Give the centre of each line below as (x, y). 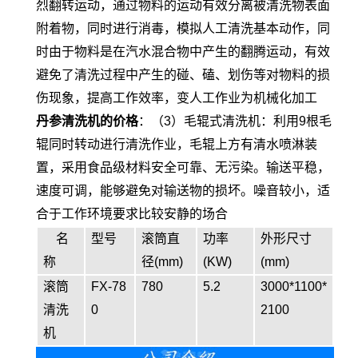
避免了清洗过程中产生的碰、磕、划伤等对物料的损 (183, 75)
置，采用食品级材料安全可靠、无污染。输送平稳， (183, 168)
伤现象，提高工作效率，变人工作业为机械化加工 (177, 98)
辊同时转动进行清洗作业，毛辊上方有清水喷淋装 (177, 145)
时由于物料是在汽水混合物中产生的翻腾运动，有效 (183, 52)
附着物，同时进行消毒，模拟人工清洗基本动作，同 (183, 29)
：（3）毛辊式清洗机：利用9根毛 (235, 121)
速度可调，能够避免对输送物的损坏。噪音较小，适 (183, 191)
